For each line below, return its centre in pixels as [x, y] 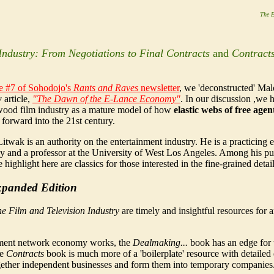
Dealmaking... [160, 243]
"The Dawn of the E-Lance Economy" [106, 99]
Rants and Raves [106, 88]
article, [17, 99]
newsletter [159, 88]
